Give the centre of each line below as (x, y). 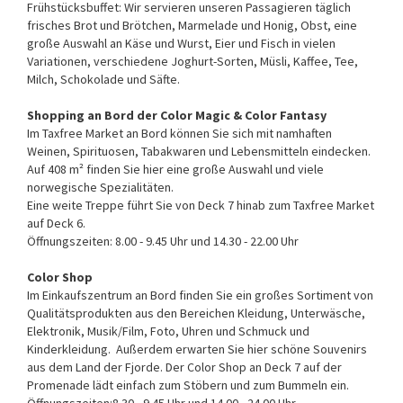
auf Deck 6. (56, 223)
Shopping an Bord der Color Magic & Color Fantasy (177, 115)
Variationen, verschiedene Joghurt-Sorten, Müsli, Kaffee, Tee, (193, 61)
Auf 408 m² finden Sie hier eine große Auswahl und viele (175, 169)
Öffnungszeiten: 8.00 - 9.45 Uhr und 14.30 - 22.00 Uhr (163, 241)
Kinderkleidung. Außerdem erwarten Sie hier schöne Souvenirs (197, 349)
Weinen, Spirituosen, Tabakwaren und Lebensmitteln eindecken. (199, 151)
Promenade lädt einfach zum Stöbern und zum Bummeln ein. (188, 385)
